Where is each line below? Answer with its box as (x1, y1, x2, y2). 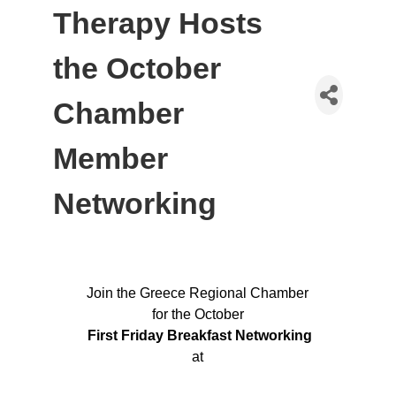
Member (52, 141, 168, 175)
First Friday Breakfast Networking (83, 327, 312, 343)
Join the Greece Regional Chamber (87, 285, 309, 301)
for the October (151, 306, 244, 322)
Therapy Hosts (52, 5, 263, 40)
